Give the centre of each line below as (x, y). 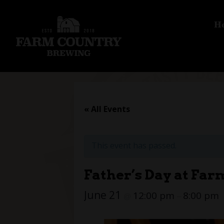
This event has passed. (134, 146)
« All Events (107, 109)
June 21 (104, 195)
